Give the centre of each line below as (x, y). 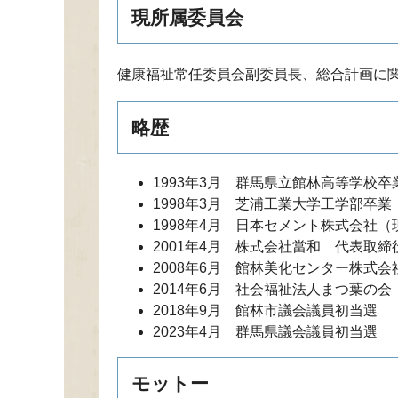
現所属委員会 (187, 17)
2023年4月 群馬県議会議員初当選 (265, 331)
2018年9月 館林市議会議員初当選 (265, 310)
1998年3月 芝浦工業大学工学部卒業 (272, 203)
